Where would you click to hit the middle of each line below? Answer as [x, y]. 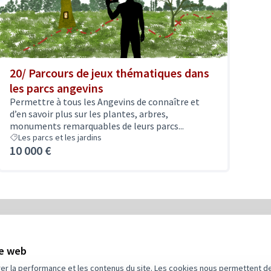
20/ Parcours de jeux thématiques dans [109, 73]
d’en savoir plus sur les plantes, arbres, [89, 114]
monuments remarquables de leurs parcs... [97, 126]
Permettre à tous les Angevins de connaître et [105, 102]
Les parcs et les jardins [60, 137]
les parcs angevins [57, 88]
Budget [171, 244]
